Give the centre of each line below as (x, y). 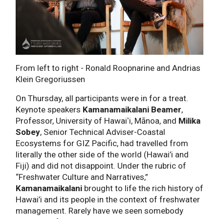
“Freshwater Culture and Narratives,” (82, 177)
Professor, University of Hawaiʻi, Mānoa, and (97, 121)
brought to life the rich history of (143, 188)
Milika (189, 121)
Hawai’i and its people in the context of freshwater (108, 200)
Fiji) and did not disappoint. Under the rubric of (101, 166)
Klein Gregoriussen (50, 79)
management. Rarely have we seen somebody (99, 211)
